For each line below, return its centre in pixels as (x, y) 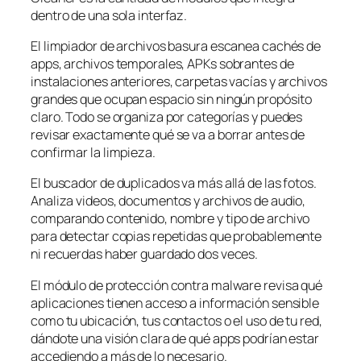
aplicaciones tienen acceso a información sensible (175, 303)
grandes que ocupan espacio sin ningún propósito (172, 100)
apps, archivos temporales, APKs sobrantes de (162, 64)
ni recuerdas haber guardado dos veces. (145, 254)
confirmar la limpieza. (93, 153)
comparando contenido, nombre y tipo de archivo (170, 219)
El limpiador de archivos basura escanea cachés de (176, 46)
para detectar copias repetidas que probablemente (176, 237)
